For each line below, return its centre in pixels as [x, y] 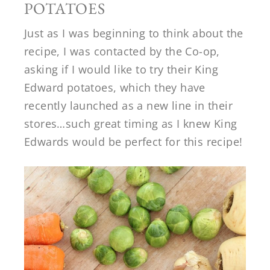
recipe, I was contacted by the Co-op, [122, 51]
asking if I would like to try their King [121, 69]
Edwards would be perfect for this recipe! [133, 141]
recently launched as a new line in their [128, 105]
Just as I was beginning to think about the [134, 33]
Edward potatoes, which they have [115, 87]
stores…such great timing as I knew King [131, 123]
